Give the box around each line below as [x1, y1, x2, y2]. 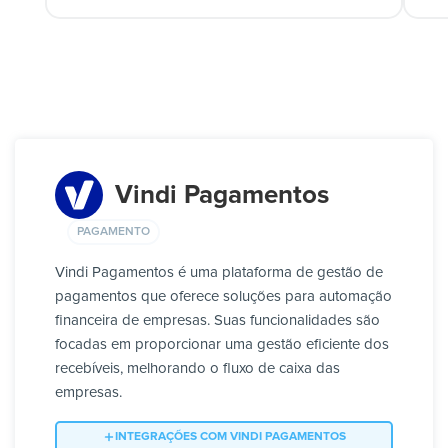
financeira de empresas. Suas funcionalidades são [55, 313, 380, 329]
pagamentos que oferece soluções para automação [55, 289, 392, 305]
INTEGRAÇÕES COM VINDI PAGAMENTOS [114, 431, 346, 444]
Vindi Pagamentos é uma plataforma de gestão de [55, 265, 383, 281]
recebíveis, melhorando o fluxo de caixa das [55, 361, 340, 377]
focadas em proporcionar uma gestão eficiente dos [55, 337, 389, 353]
